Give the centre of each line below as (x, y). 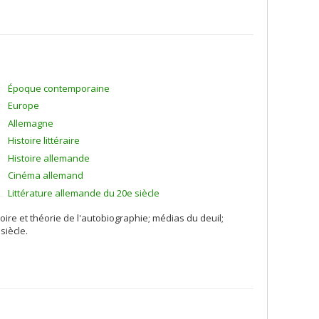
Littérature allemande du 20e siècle (84, 193)
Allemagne (31, 123)
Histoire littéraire (44, 140)
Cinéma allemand (46, 175)
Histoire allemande (49, 158)
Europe (23, 105)
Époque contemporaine (59, 88)
